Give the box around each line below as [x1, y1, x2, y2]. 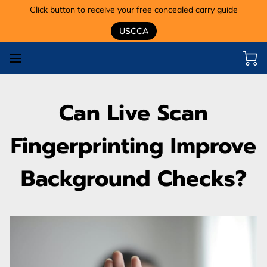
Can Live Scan [59, 96, 208, 129]
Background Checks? [20, 162, 247, 195]
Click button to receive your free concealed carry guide [29, 4, 238, 15]
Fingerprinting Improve [11, 129, 256, 162]
